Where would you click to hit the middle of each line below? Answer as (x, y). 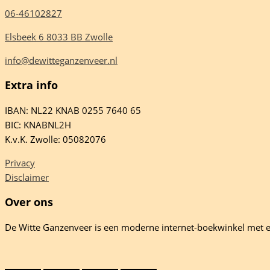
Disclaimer (27, 177)
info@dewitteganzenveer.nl (61, 60)
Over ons (29, 202)
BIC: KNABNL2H (38, 124)
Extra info (31, 85)
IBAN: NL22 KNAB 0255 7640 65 (73, 110)
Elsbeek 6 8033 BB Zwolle (59, 36)
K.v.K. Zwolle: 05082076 (55, 139)
